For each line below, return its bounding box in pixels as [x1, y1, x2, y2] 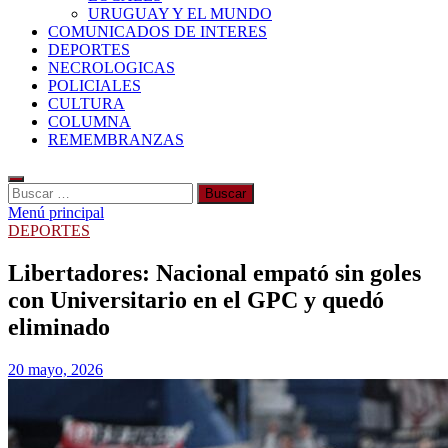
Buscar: [7, 182, 55, 199]
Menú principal [8, 204, 104, 221]
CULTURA [48, 95, 125, 112]
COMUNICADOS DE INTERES [48, 23, 267, 40]
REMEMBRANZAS [48, 131, 184, 148]
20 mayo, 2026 [8, 360, 103, 378]
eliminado [8, 313, 110, 340]
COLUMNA [48, 113, 131, 130]
